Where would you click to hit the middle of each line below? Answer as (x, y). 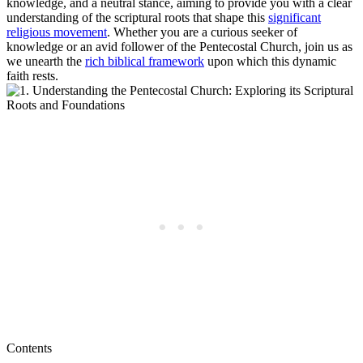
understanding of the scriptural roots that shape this (137, 17)
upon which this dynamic (270, 61)
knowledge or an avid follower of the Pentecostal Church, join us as (179, 46)
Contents (29, 348)
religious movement (57, 32)
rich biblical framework (145, 61)
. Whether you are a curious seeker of (202, 32)
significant (295, 17)
